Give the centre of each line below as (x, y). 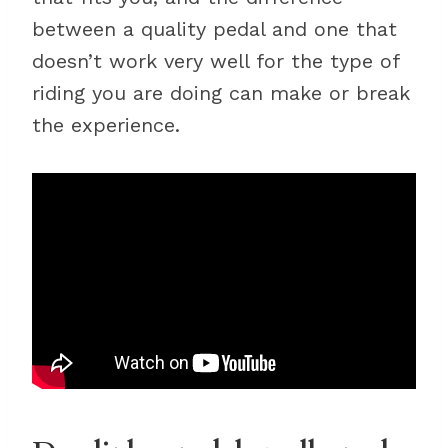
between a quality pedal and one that (214, 29)
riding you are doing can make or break (221, 93)
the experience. (106, 125)
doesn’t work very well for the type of (215, 61)
